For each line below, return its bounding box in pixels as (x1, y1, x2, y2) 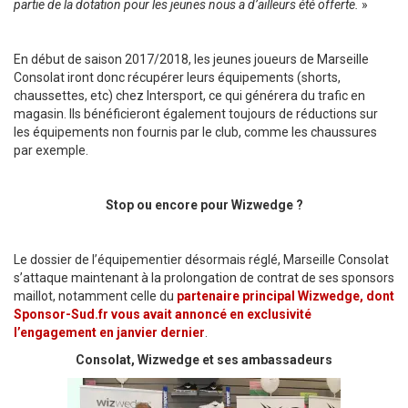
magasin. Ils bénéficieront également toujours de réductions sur (14, 107, 378, 121)
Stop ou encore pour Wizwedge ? (105, 198, 303, 212)
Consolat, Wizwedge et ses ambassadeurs (76, 352, 332, 367)
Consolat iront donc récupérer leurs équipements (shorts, (14, 70, 341, 85)
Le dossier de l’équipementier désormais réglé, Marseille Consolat (14, 252, 389, 267)
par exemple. (14, 143, 88, 158)
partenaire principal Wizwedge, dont (177, 289, 394, 303)
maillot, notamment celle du (14, 289, 177, 303)
